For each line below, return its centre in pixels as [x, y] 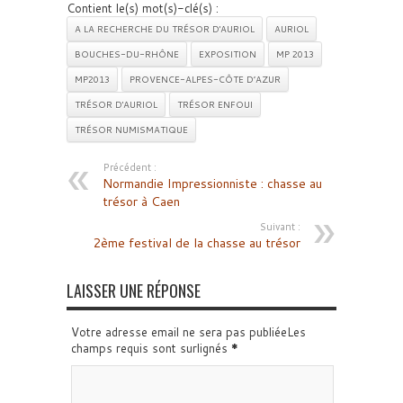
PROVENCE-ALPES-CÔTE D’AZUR [205, 79]
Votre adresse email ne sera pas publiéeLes [188, 332]
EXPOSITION [228, 54]
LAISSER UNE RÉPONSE [134, 291]
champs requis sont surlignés [151, 348]
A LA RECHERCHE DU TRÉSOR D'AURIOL [165, 29]
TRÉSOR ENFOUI [215, 104]
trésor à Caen [141, 201]
